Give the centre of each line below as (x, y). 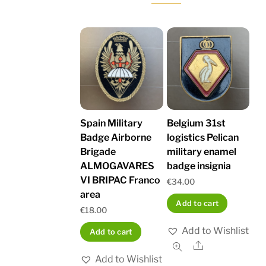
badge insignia (199, 166)
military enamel (201, 152)
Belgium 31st (196, 123)
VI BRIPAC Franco (121, 180)
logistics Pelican (202, 138)
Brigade (98, 152)
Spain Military (112, 123)
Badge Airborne (116, 138)
